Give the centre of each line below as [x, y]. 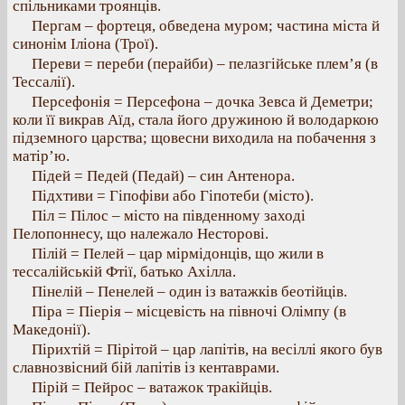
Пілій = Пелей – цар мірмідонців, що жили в [178, 254]
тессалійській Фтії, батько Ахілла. [124, 272]
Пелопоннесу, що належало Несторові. [141, 234]
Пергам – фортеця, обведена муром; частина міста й [206, 26]
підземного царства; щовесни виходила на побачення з [194, 138]
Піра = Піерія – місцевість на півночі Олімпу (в [189, 311]
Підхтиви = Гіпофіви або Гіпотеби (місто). [173, 196]
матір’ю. [41, 156]
